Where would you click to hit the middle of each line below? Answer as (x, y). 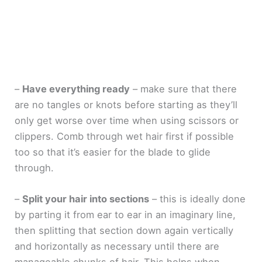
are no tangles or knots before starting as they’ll (126, 105)
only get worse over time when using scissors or (127, 121)
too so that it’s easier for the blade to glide (113, 152)
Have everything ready (76, 89)
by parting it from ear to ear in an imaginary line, (125, 215)
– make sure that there (184, 89)
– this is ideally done (198, 199)
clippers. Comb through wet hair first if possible (125, 137)
